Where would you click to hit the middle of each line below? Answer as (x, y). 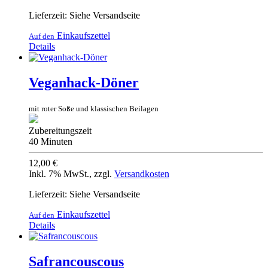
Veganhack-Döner (84, 83)
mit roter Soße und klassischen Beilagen (94, 109)
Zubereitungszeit (60, 131)
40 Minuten (51, 141)
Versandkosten (142, 174)
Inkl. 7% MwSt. (59, 174)
